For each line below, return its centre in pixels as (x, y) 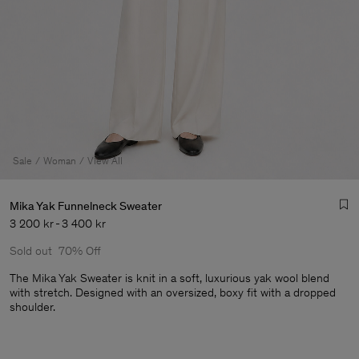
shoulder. (32, 307)
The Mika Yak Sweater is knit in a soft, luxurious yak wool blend (169, 278)
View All (105, 161)
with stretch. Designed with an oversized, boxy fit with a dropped (173, 292)
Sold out (31, 251)
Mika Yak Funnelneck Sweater (86, 206)
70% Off (80, 251)
